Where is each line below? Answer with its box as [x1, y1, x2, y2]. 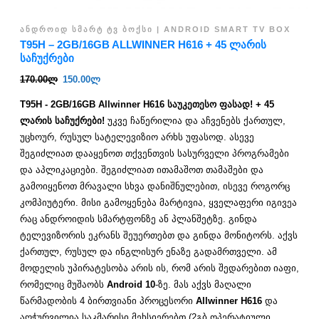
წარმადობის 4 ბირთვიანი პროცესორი [20, 295, 196, 306]
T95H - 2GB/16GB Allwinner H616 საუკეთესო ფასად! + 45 [20, 98, 274, 110]
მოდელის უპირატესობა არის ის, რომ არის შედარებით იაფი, [20, 262, 299, 273]
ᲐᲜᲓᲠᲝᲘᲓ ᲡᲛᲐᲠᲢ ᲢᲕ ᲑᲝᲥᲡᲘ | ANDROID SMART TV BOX [20, 24, 291, 33]
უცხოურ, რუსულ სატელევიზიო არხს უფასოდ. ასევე [20, 131, 254, 142]
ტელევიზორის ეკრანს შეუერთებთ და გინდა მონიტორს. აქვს [20, 229, 298, 241]
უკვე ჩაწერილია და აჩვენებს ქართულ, [105, 115, 286, 126]
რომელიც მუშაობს [20, 278, 107, 290]
